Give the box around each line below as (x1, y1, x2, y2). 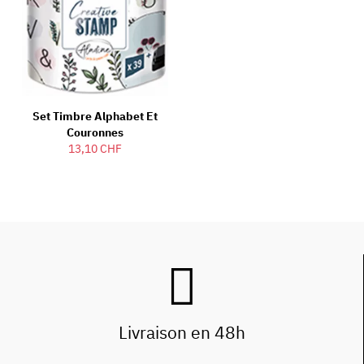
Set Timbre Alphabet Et (32, 108, 158, 123)
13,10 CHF (68, 141, 122, 156)
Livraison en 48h (118, 320, 245, 344)
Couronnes (67, 124, 123, 140)
